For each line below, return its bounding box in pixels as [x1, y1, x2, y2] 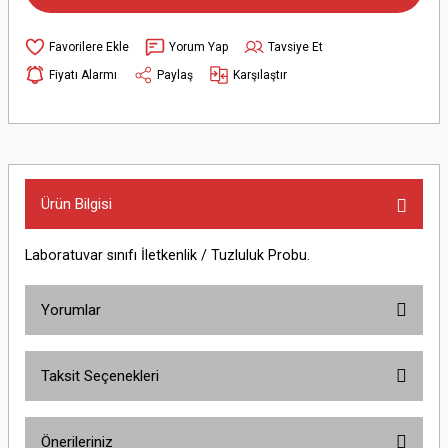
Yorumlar [41, 301, 101, 319]
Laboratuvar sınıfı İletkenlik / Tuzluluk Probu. [25, 247, 310, 264]
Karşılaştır [233, 67, 287, 82]
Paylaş [157, 67, 193, 82]
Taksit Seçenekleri [41, 367, 159, 385]
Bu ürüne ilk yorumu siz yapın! [139, 383, 309, 398]
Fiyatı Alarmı [49, 67, 117, 82]
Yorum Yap [169, 39, 228, 54]
